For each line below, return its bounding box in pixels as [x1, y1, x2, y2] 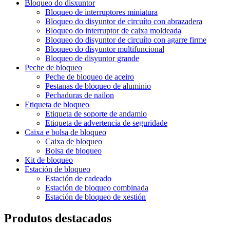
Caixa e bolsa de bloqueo [25, 127, 106, 137]
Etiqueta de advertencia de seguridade [45, 118, 167, 127]
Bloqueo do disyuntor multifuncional [45, 44, 164, 53]
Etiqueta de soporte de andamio [45, 109, 147, 118]
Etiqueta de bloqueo [25, 100, 89, 109]
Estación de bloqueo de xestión [45, 192, 146, 201]
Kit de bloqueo [25, 155, 73, 164]
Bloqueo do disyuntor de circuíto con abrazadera [45, 16, 202, 26]
